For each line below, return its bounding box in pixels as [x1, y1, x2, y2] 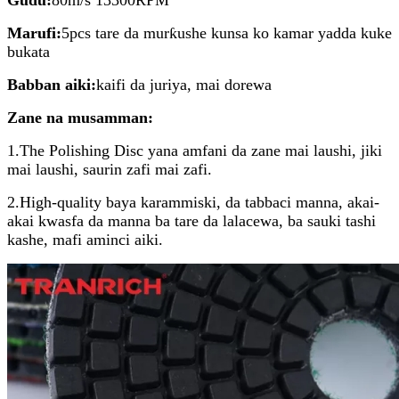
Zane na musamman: [7, 108, 153, 126]
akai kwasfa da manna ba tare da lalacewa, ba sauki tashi [7, 211, 376, 230]
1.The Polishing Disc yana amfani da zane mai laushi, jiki [7, 141, 382, 159]
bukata [7, 42, 50, 61]
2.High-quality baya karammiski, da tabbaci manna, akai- [7, 192, 379, 211]
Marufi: [7, 23, 61, 42]
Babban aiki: [7, 75, 96, 94]
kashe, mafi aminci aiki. [7, 230, 163, 248]
